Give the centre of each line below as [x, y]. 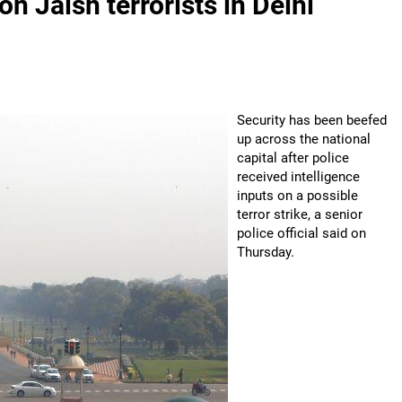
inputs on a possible [297, 196]
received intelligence [298, 177]
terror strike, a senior [300, 214]
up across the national [304, 139]
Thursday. [266, 252]
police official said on [301, 233]
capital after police [293, 158]
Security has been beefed [312, 120]
